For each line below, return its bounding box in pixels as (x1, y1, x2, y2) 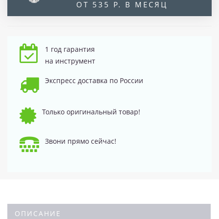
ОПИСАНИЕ (15, 208, 61, 218)
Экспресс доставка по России (45, 75, 143, 85)
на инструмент (45, 56, 95, 66)
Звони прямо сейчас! (45, 136, 116, 146)
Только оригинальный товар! (42, 107, 140, 116)
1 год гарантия (45, 44, 95, 54)
